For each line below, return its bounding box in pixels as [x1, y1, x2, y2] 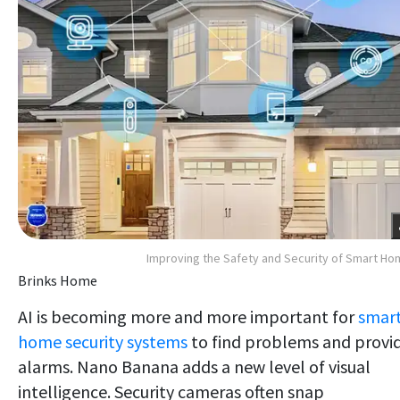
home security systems [18, 329, 187, 353]
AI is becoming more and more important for [18, 304, 358, 328]
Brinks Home [18, 271, 97, 289]
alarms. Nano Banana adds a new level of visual [18, 354, 371, 378]
